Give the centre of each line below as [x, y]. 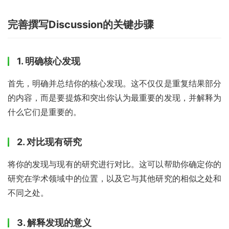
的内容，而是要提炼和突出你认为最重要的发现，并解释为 [114, 97]
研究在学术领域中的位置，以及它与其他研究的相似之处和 [114, 178]
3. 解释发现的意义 [54, 222]
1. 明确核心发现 [49, 61]
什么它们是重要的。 [44, 112]
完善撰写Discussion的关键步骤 [81, 24]
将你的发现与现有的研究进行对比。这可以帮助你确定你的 [114, 164]
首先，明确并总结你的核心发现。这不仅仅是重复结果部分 [114, 83]
